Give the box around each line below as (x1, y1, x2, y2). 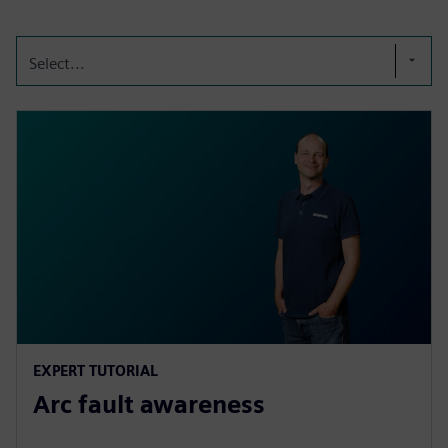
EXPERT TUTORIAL (33, 361, 158, 379)
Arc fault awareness (33, 389, 265, 419)
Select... (29, 54, 85, 73)
